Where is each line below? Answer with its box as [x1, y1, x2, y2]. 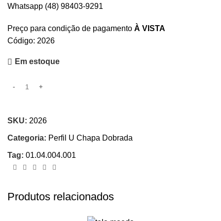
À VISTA [134, 24, 165, 33]
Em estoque [15, 57, 60, 66]
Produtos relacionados [7, 190, 114, 203]
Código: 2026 [7, 36, 55, 45]
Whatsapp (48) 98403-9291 [7, 1, 103, 10]
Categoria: [7, 133, 46, 142]
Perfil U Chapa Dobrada [48, 133, 133, 142]
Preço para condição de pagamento [7, 24, 134, 33]
